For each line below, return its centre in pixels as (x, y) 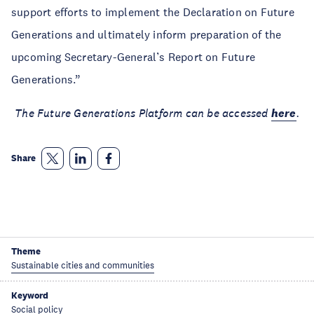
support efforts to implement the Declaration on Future (153, 12)
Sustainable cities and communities (83, 265)
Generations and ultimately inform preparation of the (146, 34)
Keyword (30, 295)
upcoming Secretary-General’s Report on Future (134, 56)
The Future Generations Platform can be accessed (143, 112)
